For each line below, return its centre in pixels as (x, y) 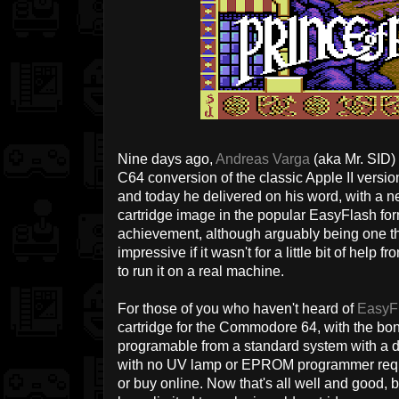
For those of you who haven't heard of (237, 309)
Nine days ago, (167, 159)
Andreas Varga (263, 159)
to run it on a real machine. (201, 272)
